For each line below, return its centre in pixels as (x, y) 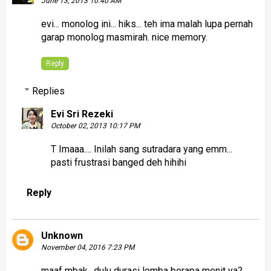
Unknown (62, 235)
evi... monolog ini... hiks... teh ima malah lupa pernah (147, 24)
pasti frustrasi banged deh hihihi (118, 162)
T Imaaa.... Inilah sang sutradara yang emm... (141, 149)
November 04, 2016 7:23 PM (87, 247)
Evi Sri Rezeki (82, 114)
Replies (48, 91)
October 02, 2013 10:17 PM (95, 126)
